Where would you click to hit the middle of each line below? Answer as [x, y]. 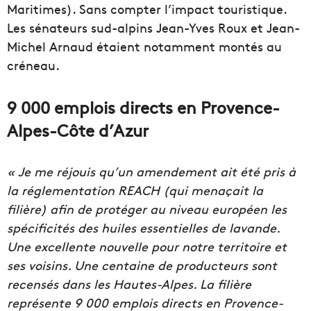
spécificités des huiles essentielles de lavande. [143, 228]
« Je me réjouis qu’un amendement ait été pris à [151, 171]
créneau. [33, 65]
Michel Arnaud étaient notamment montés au [144, 47]
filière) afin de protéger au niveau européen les [147, 209]
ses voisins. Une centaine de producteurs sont [142, 265]
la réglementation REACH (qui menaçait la [135, 190]
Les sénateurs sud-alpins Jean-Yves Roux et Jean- [153, 28]
